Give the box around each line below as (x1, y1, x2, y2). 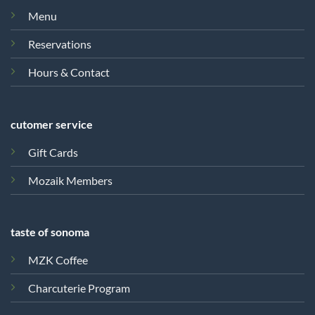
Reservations (27, 37, 91, 51)
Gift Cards (27, 145, 78, 159)
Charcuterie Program (27, 281, 130, 295)
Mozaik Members (27, 173, 112, 187)
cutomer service (10, 117, 93, 131)
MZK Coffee (27, 253, 88, 267)
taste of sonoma (10, 225, 89, 239)
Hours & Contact (27, 65, 112, 79)
